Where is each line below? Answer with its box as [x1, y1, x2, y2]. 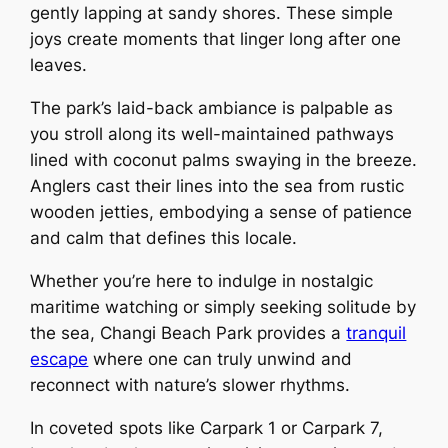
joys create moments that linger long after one [30, 29, 402, 50]
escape [30, 348, 89, 369]
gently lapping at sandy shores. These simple [30, 3, 394, 24]
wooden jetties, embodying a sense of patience [30, 202, 413, 223]
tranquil [346, 322, 407, 343]
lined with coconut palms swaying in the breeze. [30, 150, 418, 171]
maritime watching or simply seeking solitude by [30, 296, 417, 317]
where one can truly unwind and [88, 348, 353, 369]
